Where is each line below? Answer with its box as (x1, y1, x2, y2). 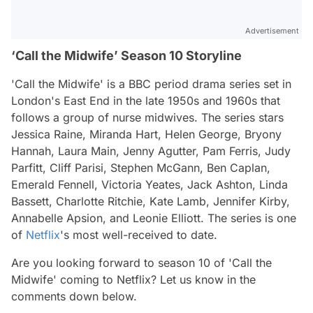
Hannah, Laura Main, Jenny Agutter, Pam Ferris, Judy (11, 143, 291, 158)
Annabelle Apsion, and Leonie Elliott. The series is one (11, 210, 296, 225)
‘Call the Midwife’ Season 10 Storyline (11, 48, 242, 63)
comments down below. (11, 289, 137, 303)
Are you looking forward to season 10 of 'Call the (11, 255, 272, 270)
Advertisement (245, 25, 299, 36)
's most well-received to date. (60, 227, 217, 242)
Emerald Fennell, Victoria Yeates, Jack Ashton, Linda (11, 177, 288, 191)
